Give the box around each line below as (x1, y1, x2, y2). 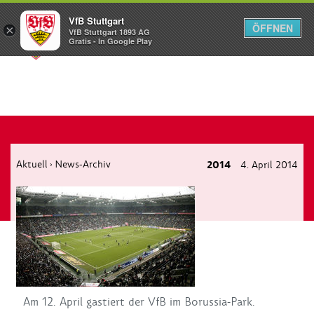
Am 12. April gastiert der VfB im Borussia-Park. (23, 294, 255, 309)
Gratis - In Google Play (69, 36, 152, 47)
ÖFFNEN (252, 21, 293, 35)
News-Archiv (55, 158, 111, 170)
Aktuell (16, 158, 48, 170)
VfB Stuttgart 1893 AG (69, 27, 150, 38)
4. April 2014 (238, 158, 298, 171)
